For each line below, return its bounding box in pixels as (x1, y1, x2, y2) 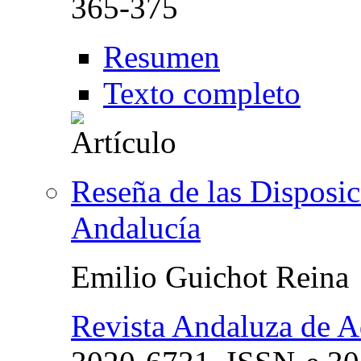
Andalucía (71, 210, 201, 245)
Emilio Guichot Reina (71, 259, 349, 294)
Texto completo (103, 75, 301, 110)
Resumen (103, 39, 220, 74)
